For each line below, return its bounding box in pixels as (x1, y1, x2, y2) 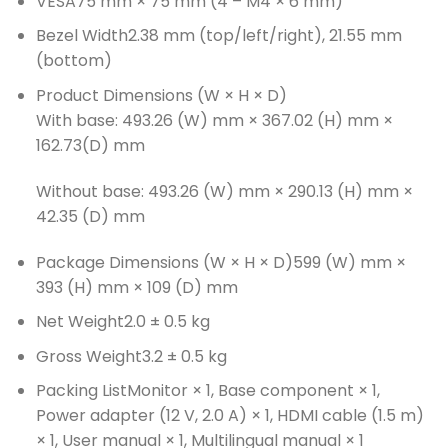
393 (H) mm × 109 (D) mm (35, 275, 238, 299)
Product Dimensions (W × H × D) (35, 84, 287, 108)
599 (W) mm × (292, 250, 406, 274)
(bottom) (35, 49, 112, 73)
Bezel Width (35, 24, 128, 48)
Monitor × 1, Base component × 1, (126, 379, 380, 403)
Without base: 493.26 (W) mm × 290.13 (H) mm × (35, 179, 413, 203)
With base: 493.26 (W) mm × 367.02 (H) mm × (35, 109, 393, 133)
